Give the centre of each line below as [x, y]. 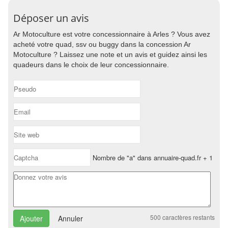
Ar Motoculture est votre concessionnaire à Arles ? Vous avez [112, 34]
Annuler [70, 218]
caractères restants [188, 217]
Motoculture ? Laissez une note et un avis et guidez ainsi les [110, 54]
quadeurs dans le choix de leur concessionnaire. [91, 65]
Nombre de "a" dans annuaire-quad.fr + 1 [152, 158]
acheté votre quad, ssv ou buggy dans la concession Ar [102, 44]
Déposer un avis [51, 18]
